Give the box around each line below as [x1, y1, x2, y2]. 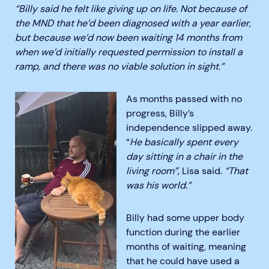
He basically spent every [130, 136, 238, 149]
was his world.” [126, 179, 191, 192]
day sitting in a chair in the [126, 150, 243, 163]
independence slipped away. [126, 121, 252, 134]
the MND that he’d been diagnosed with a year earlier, [15, 17, 251, 30]
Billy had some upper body [126, 211, 244, 225]
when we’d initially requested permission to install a [15, 46, 243, 59]
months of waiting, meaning [126, 240, 246, 253]
